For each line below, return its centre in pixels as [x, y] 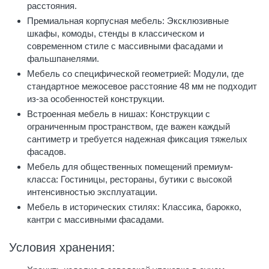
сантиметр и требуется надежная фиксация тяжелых [137, 139]
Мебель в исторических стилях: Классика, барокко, [134, 207]
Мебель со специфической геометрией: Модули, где [135, 73]
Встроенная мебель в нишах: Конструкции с [119, 113]
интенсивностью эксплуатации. [92, 192]
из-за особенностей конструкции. [96, 98]
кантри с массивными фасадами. [95, 219]
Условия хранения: [62, 247]
